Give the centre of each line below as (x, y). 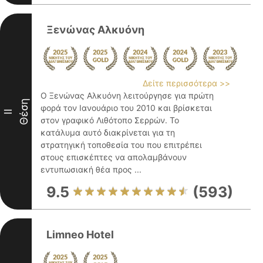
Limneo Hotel (80, 235)
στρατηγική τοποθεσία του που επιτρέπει (121, 145)
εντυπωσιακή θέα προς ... (91, 169)
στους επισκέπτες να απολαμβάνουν (114, 157)
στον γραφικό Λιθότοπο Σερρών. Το (110, 120)
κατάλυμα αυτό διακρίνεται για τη (108, 132)
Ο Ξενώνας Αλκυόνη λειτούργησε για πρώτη (127, 95)
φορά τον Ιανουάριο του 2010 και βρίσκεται (126, 108)
